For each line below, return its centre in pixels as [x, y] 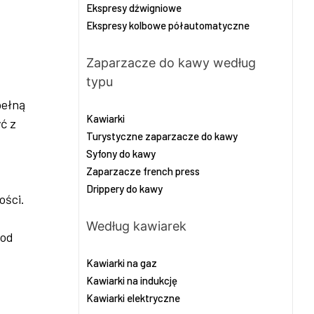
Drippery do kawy [124, 189]
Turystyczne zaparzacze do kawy [162, 136]
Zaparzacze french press [143, 171]
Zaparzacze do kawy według [171, 63]
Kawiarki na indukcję [132, 280]
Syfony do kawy [121, 153]
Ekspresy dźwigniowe [134, 8]
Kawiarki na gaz [122, 263]
